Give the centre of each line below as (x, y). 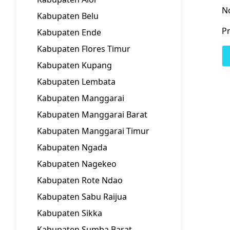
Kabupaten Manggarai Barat (92, 114)
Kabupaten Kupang (74, 65)
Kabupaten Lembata (76, 82)
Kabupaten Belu (68, 16)
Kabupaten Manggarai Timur (93, 131)
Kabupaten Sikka (70, 213)
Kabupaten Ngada (72, 147)
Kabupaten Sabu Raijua (82, 197)
